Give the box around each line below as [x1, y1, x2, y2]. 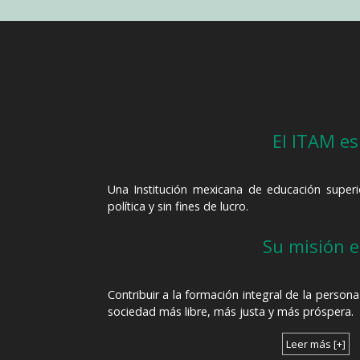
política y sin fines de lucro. [107, 198, 248, 214]
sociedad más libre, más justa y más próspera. [107, 303, 354, 319]
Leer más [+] [285, 336, 346, 351]
